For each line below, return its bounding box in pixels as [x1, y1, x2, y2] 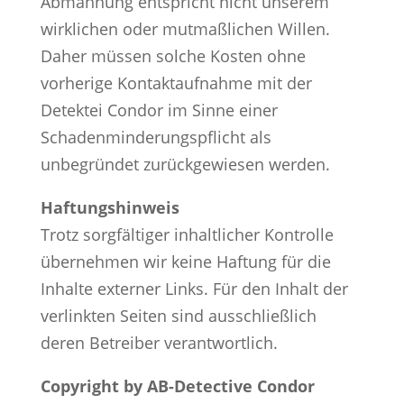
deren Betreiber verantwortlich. [40, 331, 278, 353]
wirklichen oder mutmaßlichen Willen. [40, 17, 330, 40]
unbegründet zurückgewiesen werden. [40, 152, 330, 175]
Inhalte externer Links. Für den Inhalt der [40, 277, 348, 299]
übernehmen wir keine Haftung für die [40, 250, 331, 272]
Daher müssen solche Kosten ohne [40, 44, 306, 67]
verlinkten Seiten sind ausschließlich [40, 304, 317, 326]
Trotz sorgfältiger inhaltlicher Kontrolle [40, 223, 334, 245]
